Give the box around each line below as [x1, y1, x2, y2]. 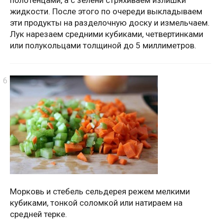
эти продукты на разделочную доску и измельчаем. [10, 18, 210, 28]
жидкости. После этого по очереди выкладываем [10, 6, 202, 17]
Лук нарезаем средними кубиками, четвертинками [10, 29, 203, 39]
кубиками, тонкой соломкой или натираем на [10, 198, 183, 208]
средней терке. [10, 209, 67, 220]
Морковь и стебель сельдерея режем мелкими [10, 186, 190, 197]
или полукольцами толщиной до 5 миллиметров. [10, 40, 196, 51]
